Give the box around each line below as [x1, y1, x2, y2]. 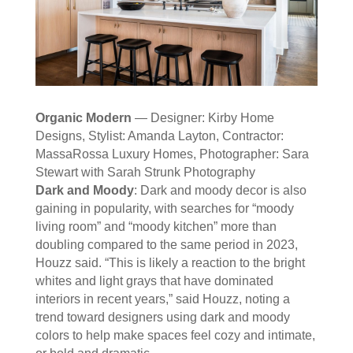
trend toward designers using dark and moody [35, 310, 290, 324]
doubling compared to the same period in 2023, [35, 237, 298, 251]
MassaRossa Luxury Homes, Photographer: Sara [35, 147, 309, 161]
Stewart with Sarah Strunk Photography [35, 165, 255, 179]
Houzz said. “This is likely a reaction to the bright [35, 255, 305, 269]
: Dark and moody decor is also [133, 183, 307, 197]
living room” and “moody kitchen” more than [35, 219, 277, 233]
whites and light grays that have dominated [35, 273, 273, 288]
